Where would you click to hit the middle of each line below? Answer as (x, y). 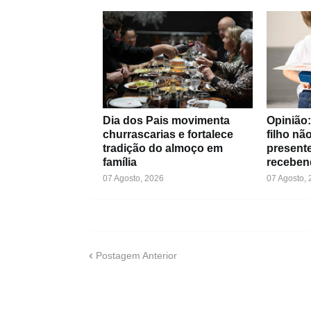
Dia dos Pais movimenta (166, 120)
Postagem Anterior (136, 255)
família (119, 162)
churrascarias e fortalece (168, 134)
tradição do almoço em (162, 148)
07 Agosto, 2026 (133, 178)
